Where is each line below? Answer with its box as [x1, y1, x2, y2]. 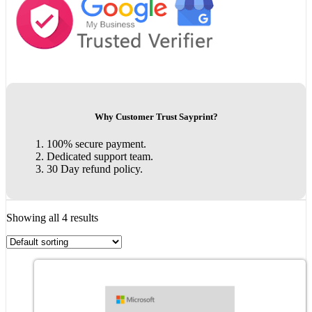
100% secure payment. [47, 137, 147, 150]
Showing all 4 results [6, 212, 98, 224]
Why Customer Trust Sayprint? [94, 111, 218, 122]
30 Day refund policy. [47, 162, 143, 175]
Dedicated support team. [47, 150, 154, 162]
